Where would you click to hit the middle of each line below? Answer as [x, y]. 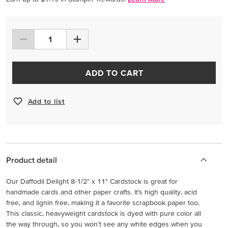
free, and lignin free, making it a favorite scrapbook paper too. [103, 203]
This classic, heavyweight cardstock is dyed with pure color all [104, 213]
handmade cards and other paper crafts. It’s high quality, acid [102, 192]
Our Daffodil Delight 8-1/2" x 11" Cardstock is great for [92, 181]
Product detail [32, 160]
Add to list [46, 101]
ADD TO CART [114, 73]
